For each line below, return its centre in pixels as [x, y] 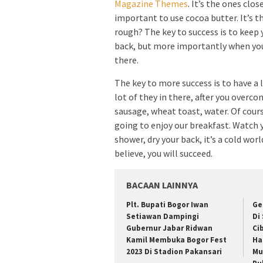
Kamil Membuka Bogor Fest [176, 240]
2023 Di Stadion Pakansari [174, 252]
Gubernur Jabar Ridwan [169, 228]
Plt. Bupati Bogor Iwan [167, 205]
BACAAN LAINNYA [162, 185]
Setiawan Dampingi [163, 217]
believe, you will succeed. [163, 154]
